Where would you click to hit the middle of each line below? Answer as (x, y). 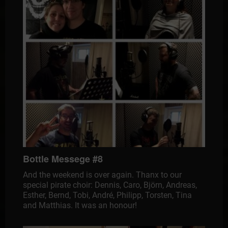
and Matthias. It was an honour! (80, 206)
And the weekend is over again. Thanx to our (102, 175)
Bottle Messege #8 (63, 159)
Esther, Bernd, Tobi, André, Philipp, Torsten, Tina (107, 195)
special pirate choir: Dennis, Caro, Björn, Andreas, (110, 185)
